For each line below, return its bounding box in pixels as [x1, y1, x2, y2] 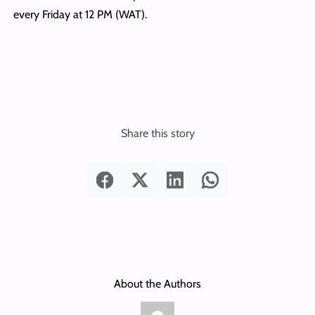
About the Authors [114, 277, 201, 291]
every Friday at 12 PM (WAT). [13, 8, 147, 22]
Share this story [120, 127, 195, 141]
